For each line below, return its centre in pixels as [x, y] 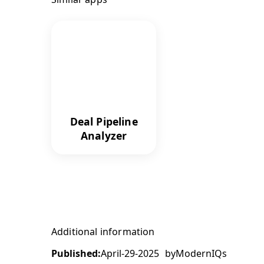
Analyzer [104, 135]
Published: [76, 253]
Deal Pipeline [104, 121]
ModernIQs [201, 253]
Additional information [103, 231]
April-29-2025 [130, 253]
